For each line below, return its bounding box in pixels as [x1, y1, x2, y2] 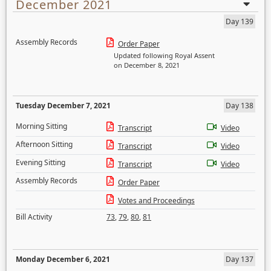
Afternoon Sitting [16, 139, 73, 149]
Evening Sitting [16, 157, 65, 168]
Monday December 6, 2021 [16, 254, 110, 264]
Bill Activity [16, 212, 52, 222]
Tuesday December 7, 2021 [16, 100, 111, 111]
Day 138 [226, 100, 253, 111]
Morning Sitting [16, 121, 67, 131]
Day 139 [226, 16, 253, 27]
